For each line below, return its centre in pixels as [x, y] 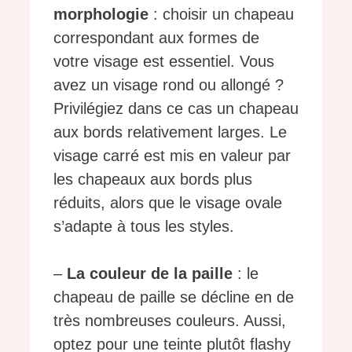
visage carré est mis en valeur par [172, 156]
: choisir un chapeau [221, 15]
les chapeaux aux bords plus [153, 180]
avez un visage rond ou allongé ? [169, 85]
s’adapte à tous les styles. [144, 227]
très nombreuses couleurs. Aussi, [170, 321]
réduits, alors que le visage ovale [168, 203]
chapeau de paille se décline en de [174, 297]
